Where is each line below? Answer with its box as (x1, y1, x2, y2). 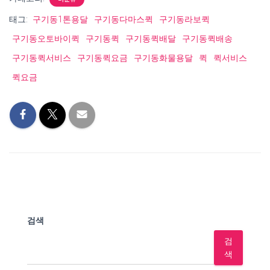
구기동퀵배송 (182, 34, 233, 43)
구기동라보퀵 (159, 14, 210, 24)
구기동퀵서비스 (12, 53, 71, 63)
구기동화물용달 (134, 53, 193, 63)
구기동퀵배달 (125, 34, 176, 43)
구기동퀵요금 (77, 53, 128, 63)
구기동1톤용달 (33, 14, 88, 24)
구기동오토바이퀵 (12, 34, 80, 43)
